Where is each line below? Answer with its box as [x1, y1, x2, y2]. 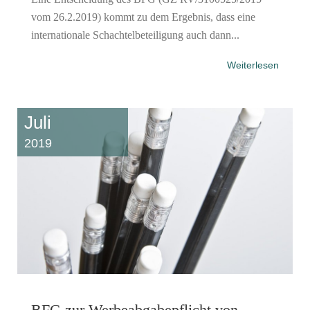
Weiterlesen [227, 59, 279, 71]
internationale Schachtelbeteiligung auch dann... [31, 28, 239, 41]
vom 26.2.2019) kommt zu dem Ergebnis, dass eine [31, 10, 255, 23]
